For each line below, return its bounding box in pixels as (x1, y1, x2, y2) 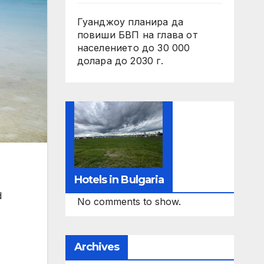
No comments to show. (77, 195, 181, 207)
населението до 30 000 (77, 42, 190, 54)
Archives (74, 240, 120, 253)
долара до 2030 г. (77, 55, 163, 67)
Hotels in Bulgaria (74, 173, 164, 186)
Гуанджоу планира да (77, 16, 184, 28)
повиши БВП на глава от (77, 29, 198, 41)
